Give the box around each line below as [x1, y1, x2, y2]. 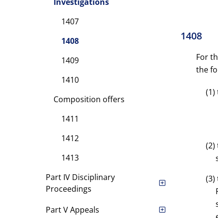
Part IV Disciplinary [45, 172, 115, 182]
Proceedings [45, 183, 91, 194]
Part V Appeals [45, 204, 99, 215]
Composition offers [53, 94, 125, 105]
